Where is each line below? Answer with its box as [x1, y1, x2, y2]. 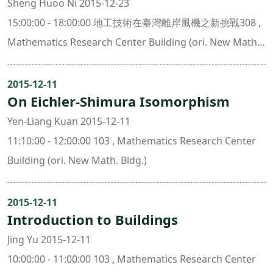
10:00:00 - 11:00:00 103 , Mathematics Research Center [7, 252, 256, 266]
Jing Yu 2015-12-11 [7, 233, 91, 246]
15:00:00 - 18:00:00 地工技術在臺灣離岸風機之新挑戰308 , [7, 16, 261, 29]
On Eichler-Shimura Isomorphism [7, 92, 230, 110]
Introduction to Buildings [7, 210, 178, 229]
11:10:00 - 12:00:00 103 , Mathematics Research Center [7, 134, 256, 147]
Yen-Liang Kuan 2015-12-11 [7, 115, 130, 128]
